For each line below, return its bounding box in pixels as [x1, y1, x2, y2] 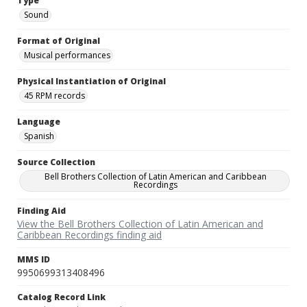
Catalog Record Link [17, 291, 106, 304]
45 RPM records [24, 90, 85, 102]
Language [17, 116, 60, 128]
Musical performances [24, 49, 110, 62]
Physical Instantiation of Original [17, 75, 166, 88]
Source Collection [17, 156, 95, 169]
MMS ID [17, 254, 50, 266]
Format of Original [17, 35, 100, 47]
